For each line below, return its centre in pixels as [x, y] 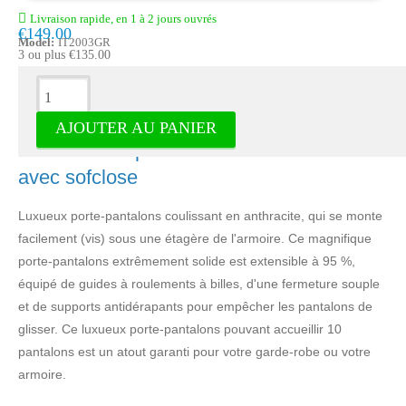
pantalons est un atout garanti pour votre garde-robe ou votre [194, 351]
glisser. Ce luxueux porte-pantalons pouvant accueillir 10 [180, 329]
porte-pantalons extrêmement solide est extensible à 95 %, [187, 261]
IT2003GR [84, 42]
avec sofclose [78, 177]
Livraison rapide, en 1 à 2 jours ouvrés [123, 18]
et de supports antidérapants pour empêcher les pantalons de [195, 306]
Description [61, 89]
